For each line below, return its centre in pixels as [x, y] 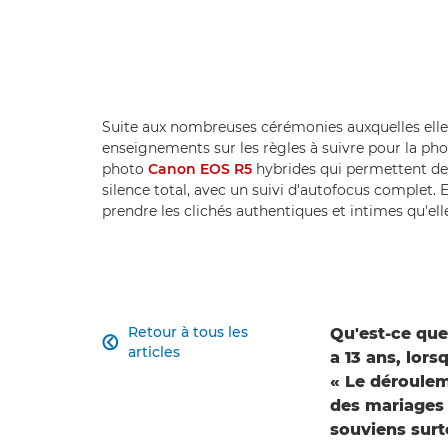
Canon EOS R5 [200, 169]
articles [153, 352]
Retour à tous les [187, 332]
